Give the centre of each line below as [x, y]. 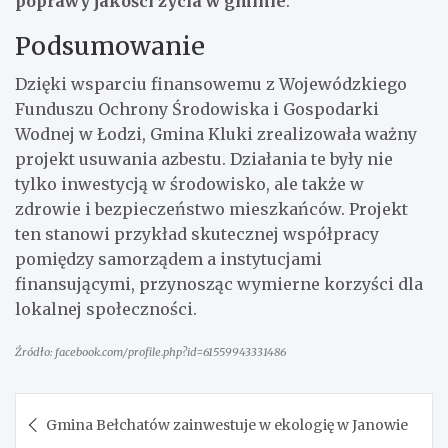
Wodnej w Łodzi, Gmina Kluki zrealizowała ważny [216, 133]
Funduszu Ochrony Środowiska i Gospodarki [197, 108]
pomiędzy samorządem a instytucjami [168, 258]
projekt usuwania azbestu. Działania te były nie [204, 158]
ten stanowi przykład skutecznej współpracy [197, 233]
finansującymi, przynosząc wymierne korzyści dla [219, 283]
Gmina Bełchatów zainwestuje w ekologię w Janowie [227, 424]
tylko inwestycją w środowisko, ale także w [189, 183]
